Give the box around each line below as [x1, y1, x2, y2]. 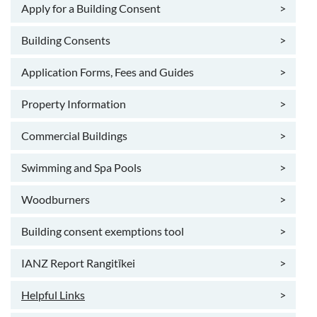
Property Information [21, 97, 126, 111]
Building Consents [21, 33, 110, 47]
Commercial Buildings [21, 129, 127, 143]
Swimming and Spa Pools [21, 161, 142, 175]
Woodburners [21, 192, 90, 207]
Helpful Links [21, 288, 85, 302]
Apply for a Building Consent [21, 1, 161, 16]
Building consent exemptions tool [21, 224, 184, 238]
